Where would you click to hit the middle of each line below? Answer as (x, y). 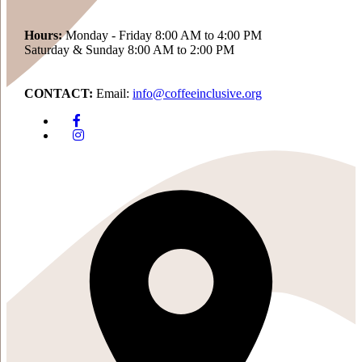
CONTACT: (59, 93)
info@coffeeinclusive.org (197, 93)
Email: (113, 93)
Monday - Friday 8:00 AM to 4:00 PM (162, 35)
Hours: (43, 35)
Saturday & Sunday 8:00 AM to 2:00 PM (129, 50)
